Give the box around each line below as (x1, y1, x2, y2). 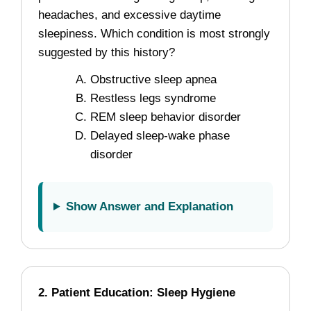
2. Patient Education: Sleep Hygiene (38, 285, 235, 299)
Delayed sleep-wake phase (90, 129, 230, 142)
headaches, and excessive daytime (38, 8, 221, 22)
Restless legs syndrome (90, 92, 216, 105)
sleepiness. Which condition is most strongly (38, 27, 270, 40)
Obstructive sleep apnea (90, 73, 217, 86)
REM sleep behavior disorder (90, 110, 241, 124)
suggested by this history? (38, 46, 175, 59)
